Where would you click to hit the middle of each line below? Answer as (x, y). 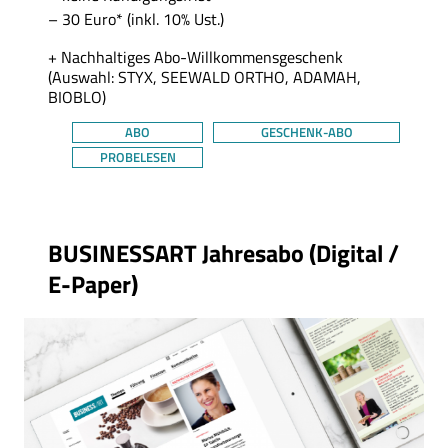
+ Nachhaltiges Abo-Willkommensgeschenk (195, 57)
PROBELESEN (137, 157)
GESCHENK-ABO (306, 132)
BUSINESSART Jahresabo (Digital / (223, 253)
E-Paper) (93, 284)
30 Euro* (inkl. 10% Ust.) (143, 19)
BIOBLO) (77, 97)
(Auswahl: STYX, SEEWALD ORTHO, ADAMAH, (204, 77)
